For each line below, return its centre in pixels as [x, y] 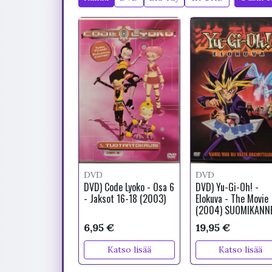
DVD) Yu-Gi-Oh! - [227, 187]
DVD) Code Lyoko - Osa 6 [129, 187]
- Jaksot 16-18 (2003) [125, 199]
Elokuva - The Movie [232, 199]
